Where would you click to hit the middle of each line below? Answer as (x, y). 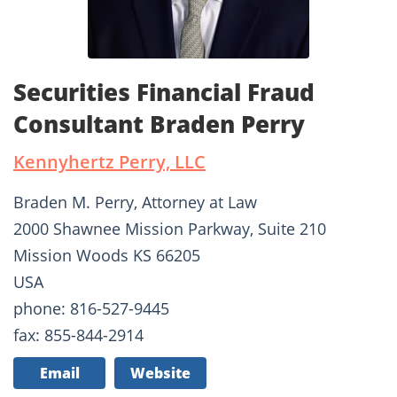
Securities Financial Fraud (164, 93)
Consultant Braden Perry (159, 125)
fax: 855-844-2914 (78, 335)
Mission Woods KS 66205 (107, 256)
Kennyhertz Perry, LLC (109, 162)
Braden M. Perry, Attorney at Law (135, 202)
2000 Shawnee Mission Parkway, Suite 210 (170, 229)
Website (160, 374)
